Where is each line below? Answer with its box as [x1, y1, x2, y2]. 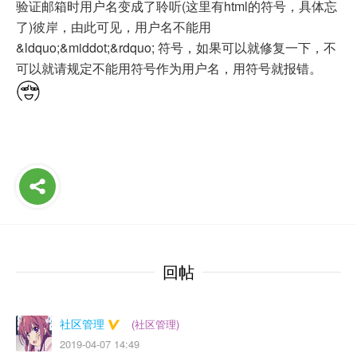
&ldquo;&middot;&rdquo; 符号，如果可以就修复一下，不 [16, 38, 336, 57]
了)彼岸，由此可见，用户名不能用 [16, 18, 211, 36]
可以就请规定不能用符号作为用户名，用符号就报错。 [16, 59, 322, 77]
